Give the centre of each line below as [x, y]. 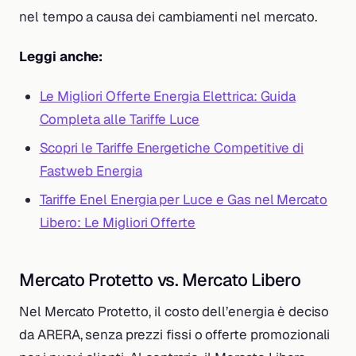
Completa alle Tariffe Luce [120, 120]
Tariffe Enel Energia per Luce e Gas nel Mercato [184, 199]
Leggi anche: [61, 56]
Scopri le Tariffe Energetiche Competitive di [172, 148]
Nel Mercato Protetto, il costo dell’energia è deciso [174, 311]
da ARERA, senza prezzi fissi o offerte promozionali [175, 334]
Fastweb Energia [91, 171]
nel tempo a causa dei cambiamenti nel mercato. [168, 16]
